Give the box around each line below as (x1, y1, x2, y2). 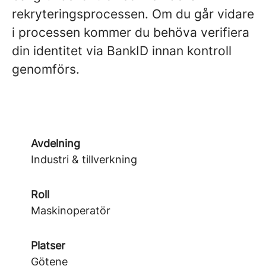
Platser (31, 239, 65, 252)
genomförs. (12, 62, 80, 77)
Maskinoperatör (31, 204, 110, 217)
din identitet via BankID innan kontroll (12, 43, 232, 58)
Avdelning (31, 137, 80, 150)
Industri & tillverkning (31, 153, 137, 166)
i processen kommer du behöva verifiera (12, 25, 249, 40)
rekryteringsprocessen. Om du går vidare (12, 7, 254, 21)
